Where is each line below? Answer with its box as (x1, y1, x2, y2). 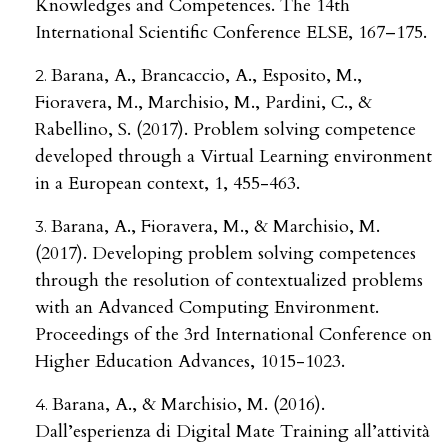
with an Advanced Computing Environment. (35, 295, 379, 321)
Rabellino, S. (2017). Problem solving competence (35, 117, 416, 143)
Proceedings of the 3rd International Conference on (35, 322, 432, 348)
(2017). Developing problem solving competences (35, 241, 416, 267)
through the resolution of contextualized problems (35, 268, 423, 294)
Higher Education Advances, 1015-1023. (35, 349, 345, 375)
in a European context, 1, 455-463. (35, 171, 300, 197)
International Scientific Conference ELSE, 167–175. (35, 20, 427, 46)
